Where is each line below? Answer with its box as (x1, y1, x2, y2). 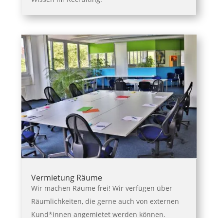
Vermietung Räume (31, 172, 102, 183)
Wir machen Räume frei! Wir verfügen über (31, 183, 172, 193)
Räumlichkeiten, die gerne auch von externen (31, 196, 179, 206)
